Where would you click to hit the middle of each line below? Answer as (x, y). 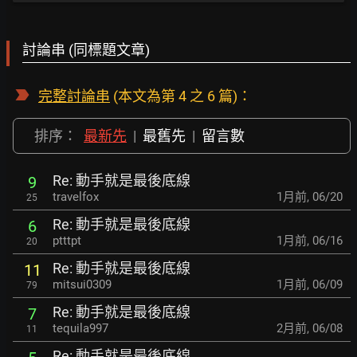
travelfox (76, 197)
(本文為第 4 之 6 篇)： (181, 96)
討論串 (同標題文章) (86, 50)
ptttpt (67, 241)
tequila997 (80, 329)
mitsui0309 (82, 285)
